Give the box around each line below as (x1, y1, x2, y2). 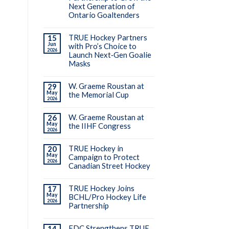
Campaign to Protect (68, 152, 140, 162)
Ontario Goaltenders (68, 10, 140, 20)
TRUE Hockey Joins (68, 184, 134, 193)
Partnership (68, 201, 109, 211)
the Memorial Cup (68, 90, 129, 100)
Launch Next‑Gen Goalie (68, 50, 151, 60)
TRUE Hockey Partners (68, 33, 147, 42)
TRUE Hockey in (68, 144, 123, 153)
